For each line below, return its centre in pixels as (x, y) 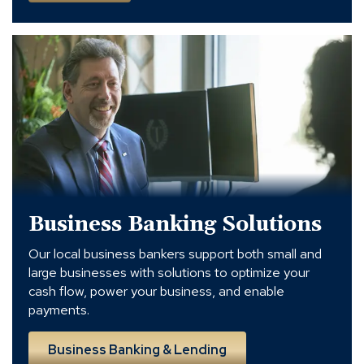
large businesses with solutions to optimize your (169, 273)
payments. (59, 310)
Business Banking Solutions (175, 225)
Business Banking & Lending (137, 350)
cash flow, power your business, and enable (156, 291)
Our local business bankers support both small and (175, 254)
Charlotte (38, 150)
